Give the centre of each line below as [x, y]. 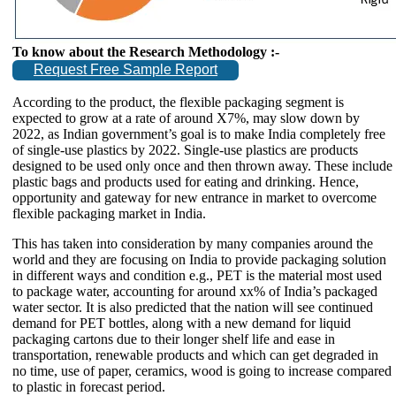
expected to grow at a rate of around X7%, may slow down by [186, 118]
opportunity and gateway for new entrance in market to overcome [194, 197]
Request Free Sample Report [126, 70]
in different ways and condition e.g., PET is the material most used [197, 275]
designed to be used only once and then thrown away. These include [202, 165]
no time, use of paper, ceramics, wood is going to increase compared [202, 370]
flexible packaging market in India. [109, 213]
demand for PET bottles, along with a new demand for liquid [182, 323]
